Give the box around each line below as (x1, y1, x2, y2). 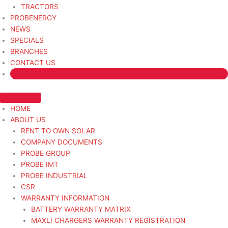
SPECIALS (10, 36, 44, 44)
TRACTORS (20, 3, 59, 11)
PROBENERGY (10, 14, 56, 22)
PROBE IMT (20, 160, 59, 168)
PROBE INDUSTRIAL (20, 172, 88, 180)
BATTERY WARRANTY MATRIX (31, 205, 131, 213)
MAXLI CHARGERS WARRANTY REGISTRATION (31, 216, 186, 224)
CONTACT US (10, 59, 55, 67)
